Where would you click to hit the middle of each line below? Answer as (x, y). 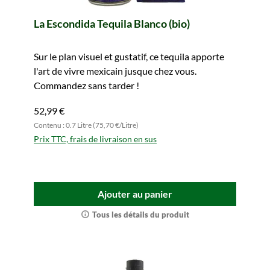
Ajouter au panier (135, 194)
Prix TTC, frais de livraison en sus (95, 139)
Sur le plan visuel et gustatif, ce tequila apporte (129, 56)
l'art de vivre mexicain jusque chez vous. (115, 71)
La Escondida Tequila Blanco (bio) (112, 24)
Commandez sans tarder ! (86, 85)
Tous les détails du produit (140, 215)
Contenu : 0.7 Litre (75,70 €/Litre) (86, 125)
